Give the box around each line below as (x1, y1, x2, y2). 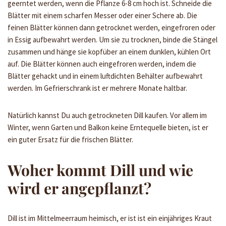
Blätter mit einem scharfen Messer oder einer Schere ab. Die (8, 11, 197, 20)
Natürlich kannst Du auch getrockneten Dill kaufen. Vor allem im (8, 110, 207, 120)
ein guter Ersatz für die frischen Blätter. (8, 135, 133, 144)
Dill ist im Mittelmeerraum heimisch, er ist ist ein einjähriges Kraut (8, 213, 212, 223)
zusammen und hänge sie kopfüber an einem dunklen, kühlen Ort (8, 47, 211, 56)
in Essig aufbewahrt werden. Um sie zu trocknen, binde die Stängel (8, 35, 217, 44)
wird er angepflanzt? (8, 178, 151, 198)
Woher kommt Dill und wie (8, 160, 193, 180)
